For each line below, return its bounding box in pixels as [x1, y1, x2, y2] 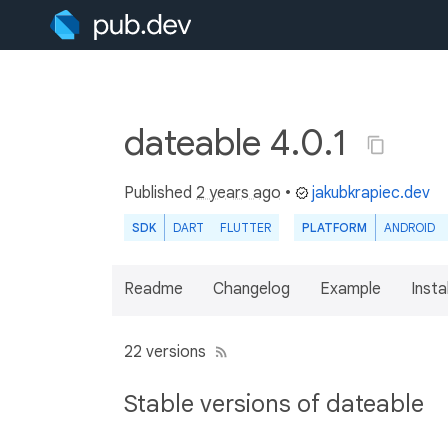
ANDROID [384, 220, 435, 235]
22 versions [124, 342, 206, 362]
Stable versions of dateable [124, 388, 424, 419]
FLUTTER [220, 220, 271, 235]
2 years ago [196, 183, 281, 203]
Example [320, 279, 381, 299]
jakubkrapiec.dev [312, 183, 430, 203]
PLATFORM [302, 220, 367, 235]
